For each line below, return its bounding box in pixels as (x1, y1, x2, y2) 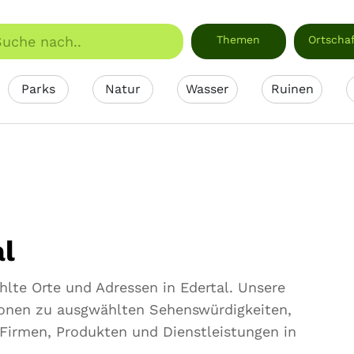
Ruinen (270, 81, 314, 96)
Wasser (186, 81, 229, 96)
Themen (217, 33, 261, 46)
